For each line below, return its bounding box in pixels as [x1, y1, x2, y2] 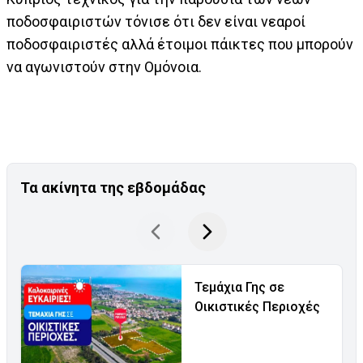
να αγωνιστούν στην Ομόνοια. [6, 58, 202, 76]
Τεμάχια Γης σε [194, 280, 284, 296]
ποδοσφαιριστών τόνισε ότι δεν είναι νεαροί [6, 13, 305, 31]
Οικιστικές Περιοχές [194, 299, 320, 315]
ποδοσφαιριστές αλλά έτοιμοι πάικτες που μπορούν [6, 36, 353, 53]
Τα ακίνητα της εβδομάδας [20, 179, 206, 197]
